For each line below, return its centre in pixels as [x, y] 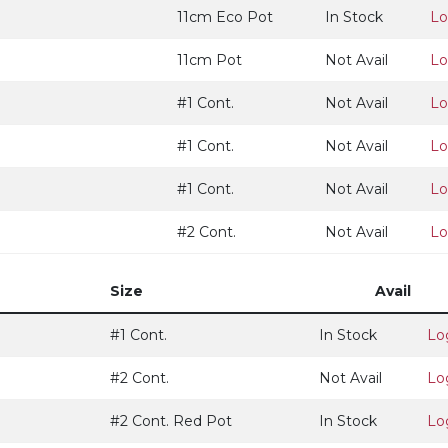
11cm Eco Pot [225, 17]
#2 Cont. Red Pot [171, 421]
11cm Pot [209, 60]
